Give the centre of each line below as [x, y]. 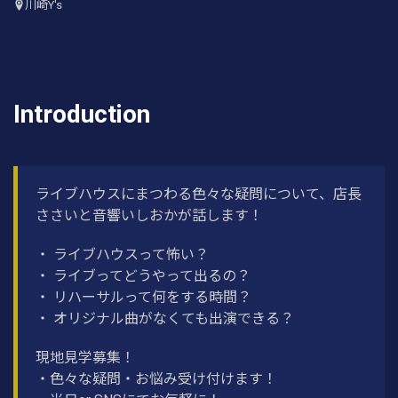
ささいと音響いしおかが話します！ [149, 216]
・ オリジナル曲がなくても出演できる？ [165, 319]
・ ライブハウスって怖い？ [122, 255]
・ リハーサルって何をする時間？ [143, 298]
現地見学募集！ [85, 358]
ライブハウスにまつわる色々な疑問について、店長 [199, 195]
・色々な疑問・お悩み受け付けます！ [156, 379]
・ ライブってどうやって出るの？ [143, 276]
